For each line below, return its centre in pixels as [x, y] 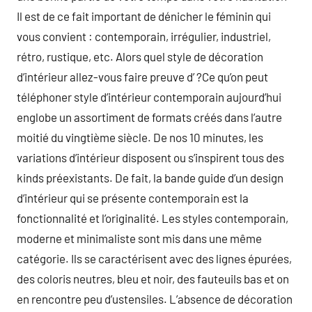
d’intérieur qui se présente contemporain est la [133, 198]
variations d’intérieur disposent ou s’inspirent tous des [150, 157]
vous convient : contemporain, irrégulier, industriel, [144, 36]
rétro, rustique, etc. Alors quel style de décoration [140, 56]
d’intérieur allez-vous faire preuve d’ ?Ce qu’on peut [142, 77]
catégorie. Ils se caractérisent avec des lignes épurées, [154, 258]
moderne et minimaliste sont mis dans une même [139, 238]
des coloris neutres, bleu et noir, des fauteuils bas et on [153, 279]
